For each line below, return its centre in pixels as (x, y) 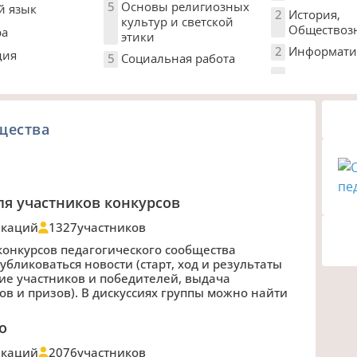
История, (315, 14)
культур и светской (178, 21)
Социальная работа (178, 58)
